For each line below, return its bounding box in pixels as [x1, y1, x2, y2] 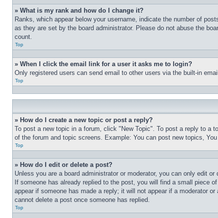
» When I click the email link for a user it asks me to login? [15, 60, 192, 68]
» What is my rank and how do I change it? [15, 7, 144, 14]
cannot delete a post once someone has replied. [15, 196, 150, 203]
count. [15, 33, 32, 40]
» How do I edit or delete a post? [15, 161, 112, 168]
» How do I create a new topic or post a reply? [15, 116, 153, 124]
